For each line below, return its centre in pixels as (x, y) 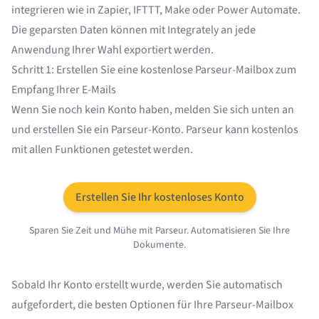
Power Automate (257, 10)
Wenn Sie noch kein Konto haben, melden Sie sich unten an (153, 110)
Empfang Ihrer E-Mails (64, 90)
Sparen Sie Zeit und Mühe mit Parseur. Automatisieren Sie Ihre (159, 231)
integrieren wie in (54, 10)
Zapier (113, 10)
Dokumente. (159, 245)
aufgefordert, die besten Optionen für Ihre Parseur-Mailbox (152, 305)
